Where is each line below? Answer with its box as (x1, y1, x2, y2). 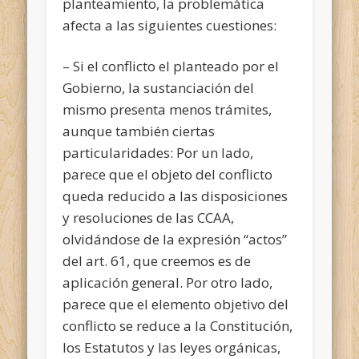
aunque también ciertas (63, 121, 216, 140)
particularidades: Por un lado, (63, 143, 254, 162)
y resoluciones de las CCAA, (63, 208, 235, 227)
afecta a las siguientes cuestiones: (63, 15, 277, 34)
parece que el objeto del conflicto (63, 164, 273, 184)
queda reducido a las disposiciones (63, 186, 288, 205)
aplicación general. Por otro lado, (63, 272, 273, 292)
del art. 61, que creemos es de (63, 251, 252, 270)
